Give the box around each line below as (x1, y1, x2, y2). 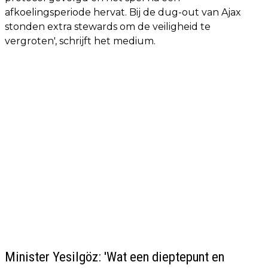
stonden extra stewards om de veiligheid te (5, 20, 211, 32)
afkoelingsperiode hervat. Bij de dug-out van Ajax (5, 6, 241, 18)
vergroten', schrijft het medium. (5, 35, 156, 47)
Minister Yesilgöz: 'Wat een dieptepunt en (5, 248, 224, 264)
